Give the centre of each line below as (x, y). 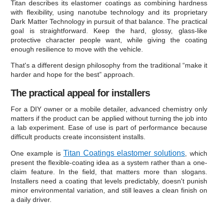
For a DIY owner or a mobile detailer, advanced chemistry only (109, 109)
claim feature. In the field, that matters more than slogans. (109, 172)
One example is (37, 153)
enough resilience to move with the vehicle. (77, 49)
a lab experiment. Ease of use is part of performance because (109, 127)
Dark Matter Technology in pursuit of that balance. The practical (109, 21)
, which (196, 153)
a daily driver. (31, 199)
